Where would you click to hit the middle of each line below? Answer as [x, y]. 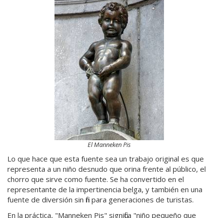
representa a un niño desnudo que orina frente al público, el [107, 169]
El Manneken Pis [109, 144]
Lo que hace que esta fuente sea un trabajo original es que [106, 159]
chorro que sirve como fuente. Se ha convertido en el [96, 179]
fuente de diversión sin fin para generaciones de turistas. [100, 200]
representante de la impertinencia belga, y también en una [105, 189]
